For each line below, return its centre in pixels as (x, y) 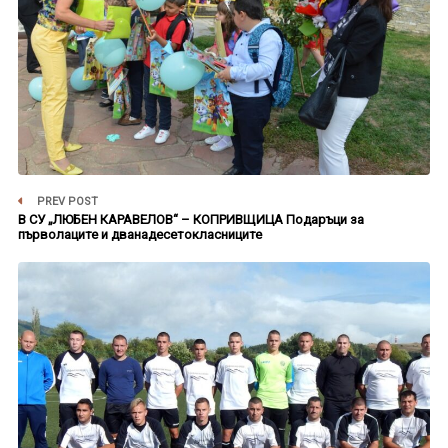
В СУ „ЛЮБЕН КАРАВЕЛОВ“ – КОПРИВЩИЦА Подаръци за (190, 219)
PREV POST (65, 201)
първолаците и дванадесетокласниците (139, 234)
